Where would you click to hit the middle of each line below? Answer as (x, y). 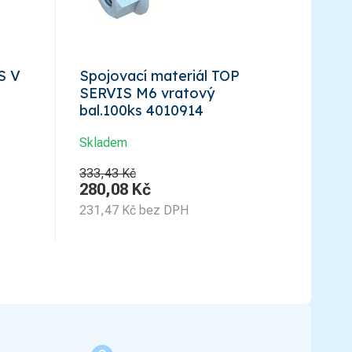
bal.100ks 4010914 (141, 110)
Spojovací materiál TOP (159, 75)
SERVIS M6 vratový (147, 93)
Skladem (103, 142)
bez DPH (164, 210)
